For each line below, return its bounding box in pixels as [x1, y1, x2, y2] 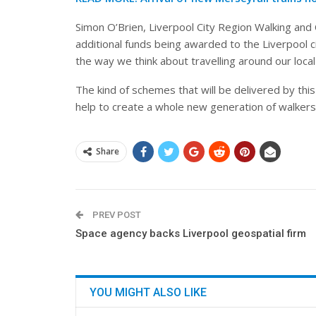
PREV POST [90, 209, 141, 220]
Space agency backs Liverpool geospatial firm [75, 226, 306, 240]
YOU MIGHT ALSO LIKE [90, 285, 207, 299]
